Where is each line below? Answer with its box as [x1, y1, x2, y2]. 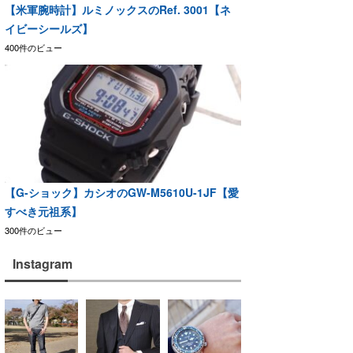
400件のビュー [5, 40, 62, 54]
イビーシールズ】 [5, 20, 93, 36]
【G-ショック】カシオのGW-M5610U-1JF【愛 [5, 184, 239, 200]
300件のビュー [5, 223, 62, 236]
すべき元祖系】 [5, 203, 82, 219]
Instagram [13, 254, 72, 273]
